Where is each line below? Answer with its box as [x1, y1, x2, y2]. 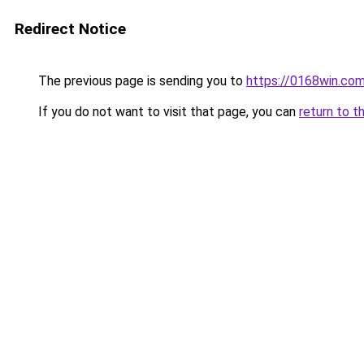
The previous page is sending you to [35, 73, 246, 89]
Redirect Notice [15, 19, 126, 38]
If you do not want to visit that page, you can [35, 104, 299, 119]
